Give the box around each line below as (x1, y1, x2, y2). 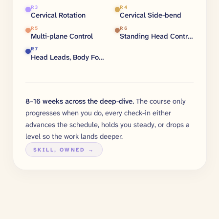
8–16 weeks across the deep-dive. (25, 96, 134, 106)
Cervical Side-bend (120, 10, 182, 20)
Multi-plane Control (30, 31, 93, 41)
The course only (136, 96, 186, 106)
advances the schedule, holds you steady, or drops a (25, 119, 190, 130)
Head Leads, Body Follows (98, 52, 104, 62)
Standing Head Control (188, 31, 194, 41)
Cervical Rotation (30, 10, 86, 20)
